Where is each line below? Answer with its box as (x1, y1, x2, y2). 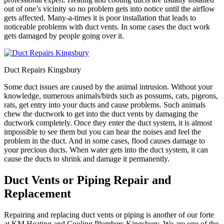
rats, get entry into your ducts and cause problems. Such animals (4, 100, 205, 109)
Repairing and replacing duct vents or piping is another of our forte (4, 210, 214, 219)
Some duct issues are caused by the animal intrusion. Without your (4, 82, 212, 91)
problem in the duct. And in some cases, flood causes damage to (4, 136, 205, 145)
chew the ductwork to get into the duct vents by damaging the (4, 109, 198, 118)
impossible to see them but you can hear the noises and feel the (4, 127, 201, 136)
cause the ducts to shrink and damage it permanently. (4, 154, 169, 163)
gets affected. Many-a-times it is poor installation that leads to (4, 13, 196, 22)
